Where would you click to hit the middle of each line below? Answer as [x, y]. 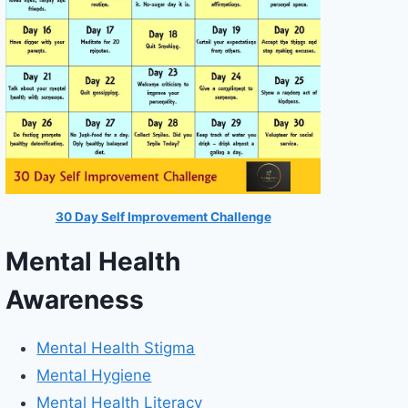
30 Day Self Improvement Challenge [163, 217]
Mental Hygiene [94, 376]
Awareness [75, 300]
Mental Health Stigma [116, 348]
